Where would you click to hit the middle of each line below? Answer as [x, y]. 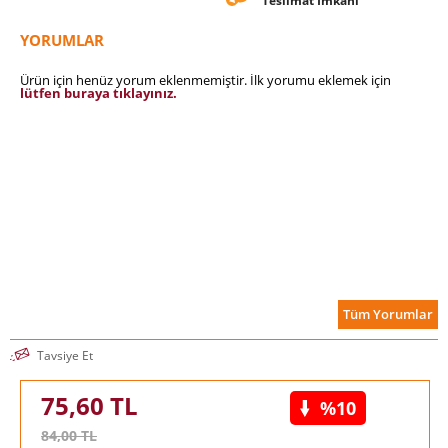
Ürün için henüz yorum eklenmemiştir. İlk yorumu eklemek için [205, 79]
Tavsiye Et [65, 355]
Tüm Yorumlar [388, 314]
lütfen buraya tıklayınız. [98, 92]
